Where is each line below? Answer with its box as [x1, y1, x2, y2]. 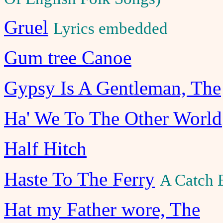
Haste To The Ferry [4, 168, 155, 190]
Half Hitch [4, 138, 87, 159]
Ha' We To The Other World [4, 108, 222, 129]
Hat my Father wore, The [4, 199, 200, 220]
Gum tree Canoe [4, 47, 131, 68]
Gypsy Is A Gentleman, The [4, 77, 221, 99]
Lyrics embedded [53, 19, 168, 37]
